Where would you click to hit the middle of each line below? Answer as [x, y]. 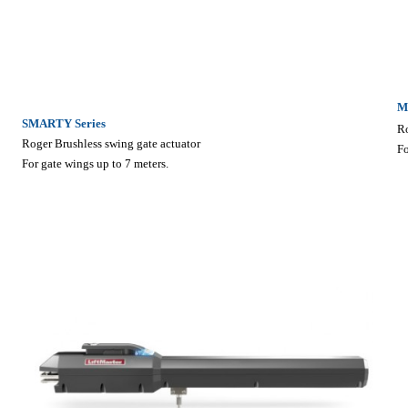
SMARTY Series [63, 123]
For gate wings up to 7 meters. [95, 163]
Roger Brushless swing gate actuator [111, 143]
